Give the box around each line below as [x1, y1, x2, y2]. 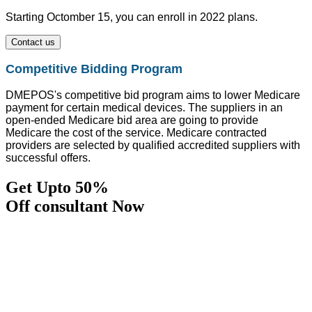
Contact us [11, 36, 55, 47]
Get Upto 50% [6, 178, 113, 196]
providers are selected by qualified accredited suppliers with [6, 139, 300, 151]
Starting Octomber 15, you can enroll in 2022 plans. [6, 10, 258, 23]
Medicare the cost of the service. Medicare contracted [6, 126, 267, 139]
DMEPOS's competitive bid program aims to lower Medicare [6, 88, 300, 101]
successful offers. [6, 151, 91, 164]
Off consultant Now [6, 196, 144, 215]
